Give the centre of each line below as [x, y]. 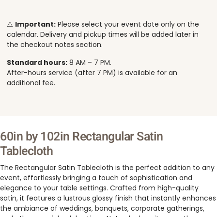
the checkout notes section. [55, 45]
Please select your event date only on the [127, 24]
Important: [35, 24]
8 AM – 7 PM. [89, 63]
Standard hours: [37, 63]
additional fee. [31, 83]
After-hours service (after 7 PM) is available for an [92, 73]
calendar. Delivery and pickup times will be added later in [103, 35]
